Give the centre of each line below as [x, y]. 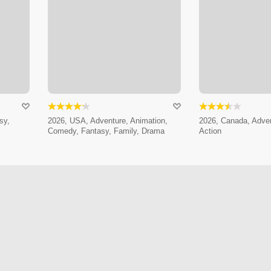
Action [210, 131]
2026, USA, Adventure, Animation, [107, 121]
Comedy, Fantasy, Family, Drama [106, 131]
